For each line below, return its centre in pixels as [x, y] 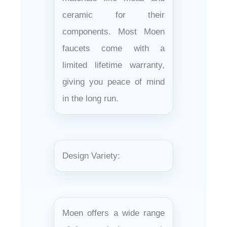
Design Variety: [91, 156]
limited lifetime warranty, [113, 65]
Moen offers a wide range [113, 213]
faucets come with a [113, 48]
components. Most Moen [113, 31]
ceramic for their [113, 15]
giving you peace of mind [113, 82]
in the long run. [90, 98]
